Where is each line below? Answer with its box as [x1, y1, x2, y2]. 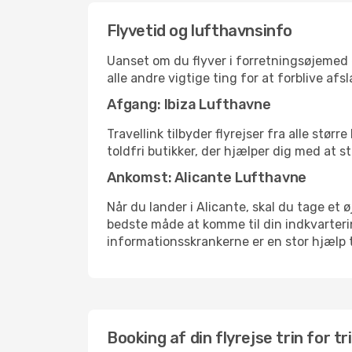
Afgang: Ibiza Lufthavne [107, 96, 271, 113]
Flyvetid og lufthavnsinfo [107, 21, 292, 40]
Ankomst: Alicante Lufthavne [107, 169, 307, 186]
